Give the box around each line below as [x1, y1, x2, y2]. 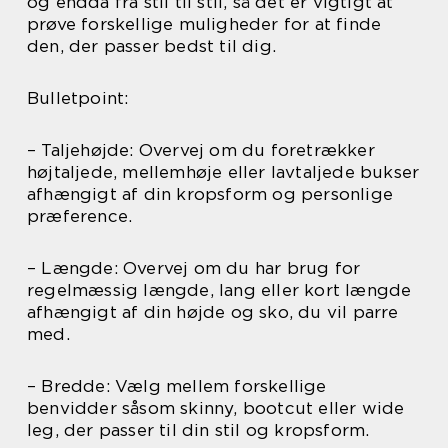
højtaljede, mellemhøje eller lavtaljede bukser [27, 162, 420, 183]
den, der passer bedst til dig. [27, 36, 276, 57]
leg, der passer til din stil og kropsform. [27, 420, 370, 441]
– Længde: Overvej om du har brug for [27, 258, 361, 279]
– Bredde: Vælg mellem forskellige [27, 376, 327, 397]
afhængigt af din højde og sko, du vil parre [27, 302, 399, 323]
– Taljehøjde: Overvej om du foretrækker [27, 140, 375, 161]
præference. [27, 206, 133, 227]
